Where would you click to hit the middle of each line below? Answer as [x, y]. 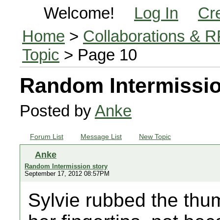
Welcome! [79, 13]
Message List [101, 137]
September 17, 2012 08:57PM [67, 174]
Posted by [57, 111]
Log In [156, 13]
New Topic [155, 137]
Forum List [47, 137]
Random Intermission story [66, 166]
